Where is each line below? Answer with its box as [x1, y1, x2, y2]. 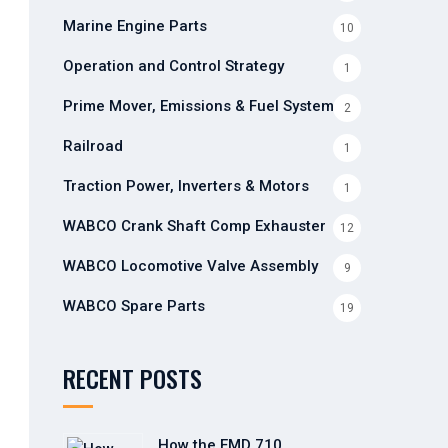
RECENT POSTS [62, 360, 202, 396]
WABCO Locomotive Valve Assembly [62, 257, 318, 275]
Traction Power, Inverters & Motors [62, 177, 309, 195]
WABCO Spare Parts [62, 297, 205, 315]
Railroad [62, 137, 123, 155]
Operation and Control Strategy [62, 57, 284, 75]
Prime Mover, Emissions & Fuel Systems [62, 97, 342, 115]
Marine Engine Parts [62, 17, 207, 35]
